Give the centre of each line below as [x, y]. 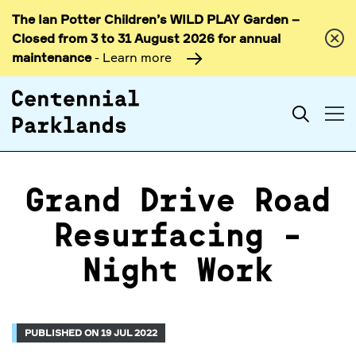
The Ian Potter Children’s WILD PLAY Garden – [156, 19]
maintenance [52, 57]
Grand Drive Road [178, 203]
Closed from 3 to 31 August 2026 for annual [146, 38]
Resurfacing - [178, 238]
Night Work [178, 273]
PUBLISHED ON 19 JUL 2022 [91, 333]
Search [328, 113]
